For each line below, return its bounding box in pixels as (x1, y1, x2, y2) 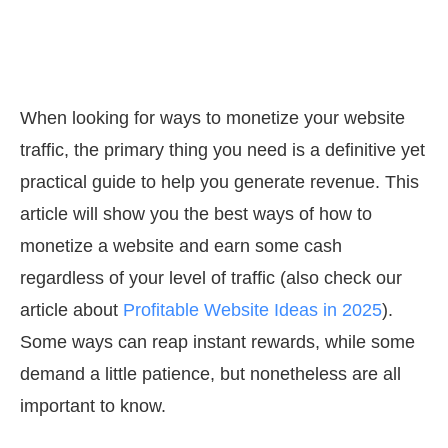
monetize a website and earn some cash (20, 236, 342, 257)
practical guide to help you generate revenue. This (20, 172, 419, 193)
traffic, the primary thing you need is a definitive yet (20, 140, 425, 161)
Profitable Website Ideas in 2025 (123, 300, 382, 321)
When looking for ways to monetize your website (20, 108, 405, 129)
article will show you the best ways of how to (20, 204, 372, 225)
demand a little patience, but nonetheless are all (20, 364, 401, 385)
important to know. (20, 396, 171, 417)
